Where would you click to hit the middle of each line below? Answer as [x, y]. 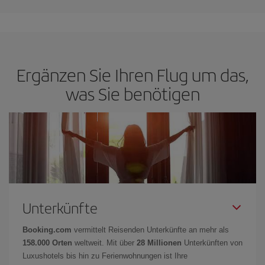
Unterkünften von [212, 243]
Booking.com [47, 230]
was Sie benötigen [132, 93]
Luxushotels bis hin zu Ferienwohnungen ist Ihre [105, 256]
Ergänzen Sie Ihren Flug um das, [132, 74]
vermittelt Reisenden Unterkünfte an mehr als [150, 230]
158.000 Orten [47, 243]
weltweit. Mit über [104, 243]
